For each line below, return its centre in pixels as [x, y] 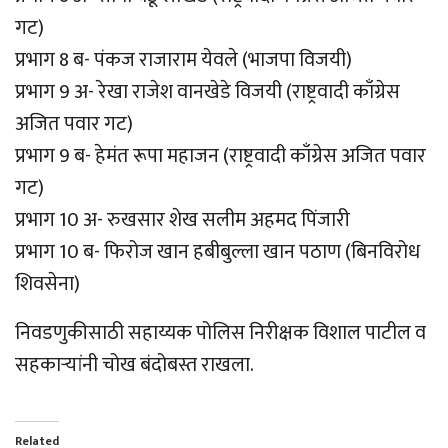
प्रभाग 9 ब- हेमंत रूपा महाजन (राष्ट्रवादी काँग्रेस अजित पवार [220, 155]
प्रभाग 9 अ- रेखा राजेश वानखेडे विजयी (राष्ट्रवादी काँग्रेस [207, 91]
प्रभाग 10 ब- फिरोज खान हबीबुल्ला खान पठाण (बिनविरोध [217, 251]
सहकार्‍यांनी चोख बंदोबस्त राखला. [134, 364]
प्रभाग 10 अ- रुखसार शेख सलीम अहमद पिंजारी [182, 219]
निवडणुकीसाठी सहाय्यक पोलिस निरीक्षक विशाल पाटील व [220, 332]
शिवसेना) [47, 283]
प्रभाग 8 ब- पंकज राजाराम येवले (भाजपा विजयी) [183, 59]
